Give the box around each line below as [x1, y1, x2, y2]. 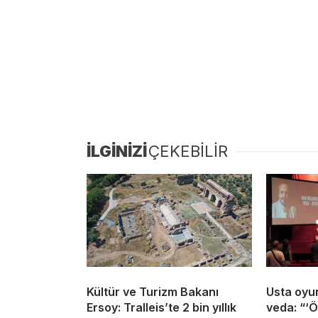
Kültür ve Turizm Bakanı [87, 285, 219, 300]
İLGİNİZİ [87, 142, 147, 161]
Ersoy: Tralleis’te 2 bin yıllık [87, 300, 236, 315]
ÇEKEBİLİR [148, 142, 228, 161]
